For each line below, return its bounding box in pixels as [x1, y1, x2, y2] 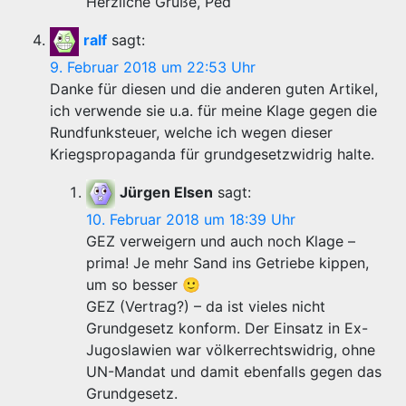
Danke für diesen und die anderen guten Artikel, [50, 80, 378, 99]
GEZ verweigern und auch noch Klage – [86, 232, 355, 251]
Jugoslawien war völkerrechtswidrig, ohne [86, 341, 375, 360]
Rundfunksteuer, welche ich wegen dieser [50, 123, 333, 142]
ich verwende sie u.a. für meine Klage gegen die [50, 101, 377, 121]
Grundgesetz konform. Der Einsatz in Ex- [86, 319, 368, 338]
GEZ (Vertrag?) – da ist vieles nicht [86, 297, 325, 316]
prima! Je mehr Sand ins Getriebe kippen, [86, 254, 369, 273]
